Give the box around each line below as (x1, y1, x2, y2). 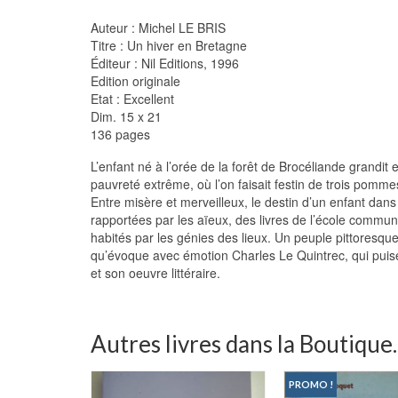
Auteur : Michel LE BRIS (91, 19, 226, 37)
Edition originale (91, 72, 180, 91)
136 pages (91, 125, 150, 144)
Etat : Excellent (91, 90, 174, 108)
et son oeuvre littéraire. (91, 264, 220, 283)
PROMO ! (289, 378, 333, 391)
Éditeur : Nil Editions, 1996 (91, 54, 239, 73)
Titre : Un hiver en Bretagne (91, 36, 247, 55)
